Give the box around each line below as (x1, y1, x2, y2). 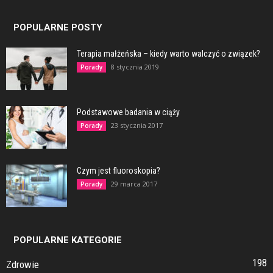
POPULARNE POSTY (13, 22, 102, 34)
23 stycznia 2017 (111, 121, 163, 130)
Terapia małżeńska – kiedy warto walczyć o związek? (77, 49, 260, 59)
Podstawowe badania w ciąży (77, 107, 180, 118)
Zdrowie (6, 258, 39, 271)
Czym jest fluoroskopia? (77, 166, 160, 176)
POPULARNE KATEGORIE (13, 235, 122, 246)
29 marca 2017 (111, 179, 157, 189)
